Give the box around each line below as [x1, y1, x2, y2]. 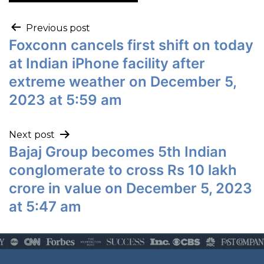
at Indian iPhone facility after [9, 54, 205, 72]
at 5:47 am [9, 197, 81, 215]
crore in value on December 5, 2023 [9, 179, 252, 197]
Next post [9, 128, 55, 140]
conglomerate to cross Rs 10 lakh [9, 161, 237, 179]
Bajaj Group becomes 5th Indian [9, 143, 227, 160]
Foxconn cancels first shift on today [9, 36, 253, 54]
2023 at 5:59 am [9, 91, 122, 108]
